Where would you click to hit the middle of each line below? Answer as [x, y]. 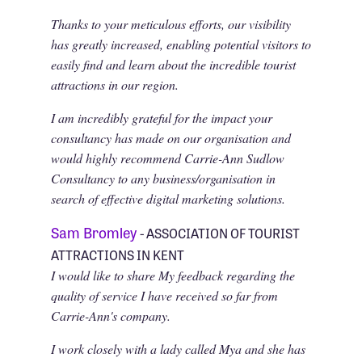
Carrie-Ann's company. [110, 315]
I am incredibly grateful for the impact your [161, 117]
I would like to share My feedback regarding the [173, 275]
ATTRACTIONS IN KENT [117, 254]
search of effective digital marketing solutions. [168, 198]
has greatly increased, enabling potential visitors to [181, 44]
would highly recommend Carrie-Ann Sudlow [167, 158]
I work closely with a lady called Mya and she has [178, 348]
